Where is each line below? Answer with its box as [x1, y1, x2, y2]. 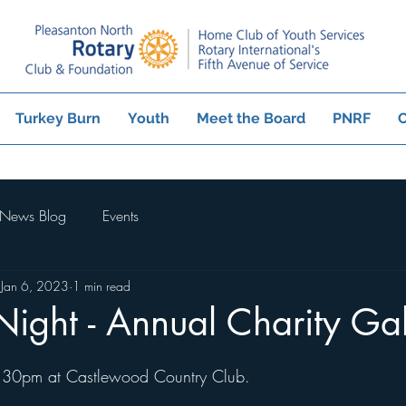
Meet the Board [196, 110, 305, 127]
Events [102, 206, 139, 226]
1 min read [72, 276, 130, 295]
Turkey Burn [14, 110, 101, 127]
